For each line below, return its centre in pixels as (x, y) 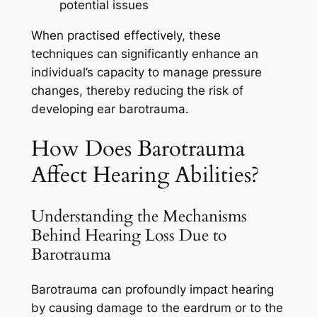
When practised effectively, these (126, 35)
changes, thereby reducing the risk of (137, 90)
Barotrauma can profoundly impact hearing (152, 290)
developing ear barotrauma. (110, 109)
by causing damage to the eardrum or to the (157, 308)
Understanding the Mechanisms (139, 217)
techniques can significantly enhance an (144, 53)
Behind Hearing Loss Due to (128, 236)
